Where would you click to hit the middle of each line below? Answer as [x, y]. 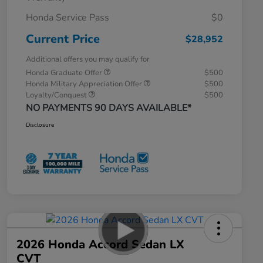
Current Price [63, 39]
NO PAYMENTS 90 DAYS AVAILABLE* [109, 108]
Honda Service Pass [68, 18]
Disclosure [40, 125]
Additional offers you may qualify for [88, 60]
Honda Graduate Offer [65, 73]
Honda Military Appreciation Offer [85, 84]
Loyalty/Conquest [57, 95]
